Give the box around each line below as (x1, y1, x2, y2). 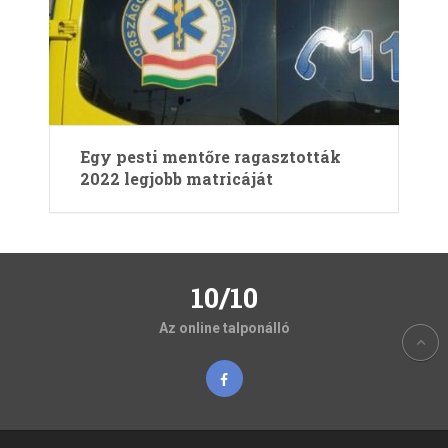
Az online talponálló (158, 320, 290, 336)
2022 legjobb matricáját (80, 168, 273, 189)
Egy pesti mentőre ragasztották (80, 146, 341, 167)
